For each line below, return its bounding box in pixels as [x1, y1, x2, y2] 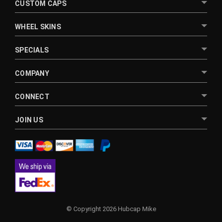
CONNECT [15, 92, 50, 101]
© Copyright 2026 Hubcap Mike [66, 205, 156, 213]
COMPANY [15, 69, 49, 77]
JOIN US [15, 115, 43, 124]
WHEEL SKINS [15, 22, 61, 31]
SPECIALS [15, 46, 49, 54]
